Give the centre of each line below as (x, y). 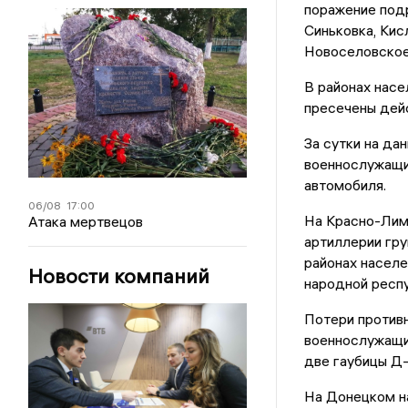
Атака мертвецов (86, 222)
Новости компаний (119, 276)
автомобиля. (345, 185)
